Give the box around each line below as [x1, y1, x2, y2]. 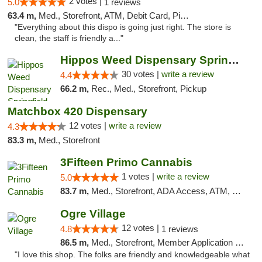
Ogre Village [60, 208, 126, 220]
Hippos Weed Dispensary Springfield [227, 54, 239, 66]
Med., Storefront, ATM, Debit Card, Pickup [39, 11, 180, 20]
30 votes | [121, 69, 161, 79]
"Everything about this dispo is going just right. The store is [15, 23, 231, 32]
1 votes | [121, 171, 157, 181]
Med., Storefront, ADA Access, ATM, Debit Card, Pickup [91, 186, 232, 196]
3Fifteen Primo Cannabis [60, 156, 192, 168]
